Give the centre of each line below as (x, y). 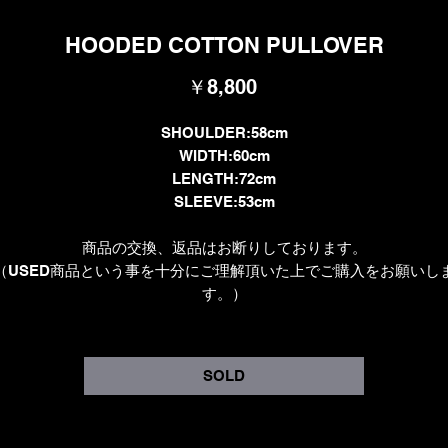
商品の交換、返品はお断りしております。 (224, 247)
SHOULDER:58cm (224, 132)
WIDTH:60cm (224, 155)
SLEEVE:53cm (224, 201)
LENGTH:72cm (224, 178)
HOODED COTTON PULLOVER (224, 44)
